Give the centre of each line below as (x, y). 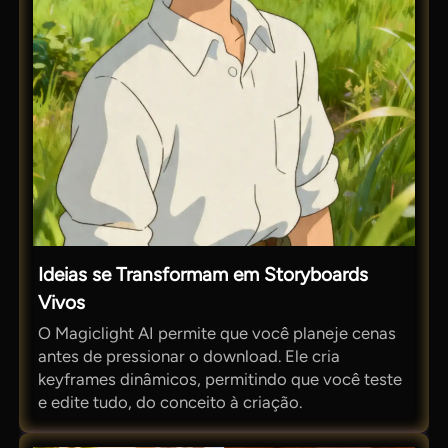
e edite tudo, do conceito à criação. (170, 401)
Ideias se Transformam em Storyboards (203, 274)
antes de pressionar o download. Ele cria (189, 355)
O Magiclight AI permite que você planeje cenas (217, 332)
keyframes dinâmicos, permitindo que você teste (220, 378)
